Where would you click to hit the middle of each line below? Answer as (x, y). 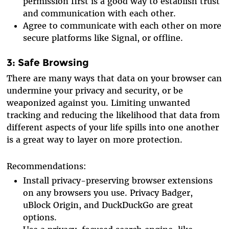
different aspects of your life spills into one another (113, 128)
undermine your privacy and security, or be (95, 91)
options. (40, 217)
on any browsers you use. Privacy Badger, (108, 193)
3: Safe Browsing (48, 63)
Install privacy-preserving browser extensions (118, 181)
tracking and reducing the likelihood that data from (113, 115)
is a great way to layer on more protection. (95, 140)
